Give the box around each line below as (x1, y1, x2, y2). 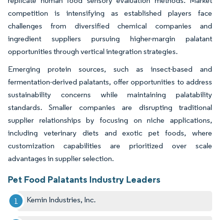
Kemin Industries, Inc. (27, 194, 96, 204)
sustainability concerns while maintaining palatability (8, 89, 212, 99)
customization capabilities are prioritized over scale (8, 140, 212, 150)
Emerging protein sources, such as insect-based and (8, 64, 212, 74)
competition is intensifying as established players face (8, 8, 212, 18)
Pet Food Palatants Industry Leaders (8, 173, 161, 185)
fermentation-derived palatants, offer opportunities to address (8, 77, 212, 86)
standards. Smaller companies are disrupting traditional (8, 102, 212, 112)
